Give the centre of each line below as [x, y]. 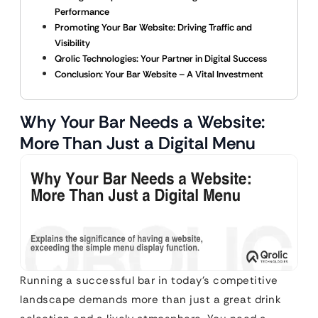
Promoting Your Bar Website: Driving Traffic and [153, 27]
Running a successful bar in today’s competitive [149, 280]
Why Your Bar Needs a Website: [142, 122]
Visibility [72, 43]
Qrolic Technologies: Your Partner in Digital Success [161, 59]
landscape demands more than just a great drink [150, 299]
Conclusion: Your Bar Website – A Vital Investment [159, 74]
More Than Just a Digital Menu [138, 143]
